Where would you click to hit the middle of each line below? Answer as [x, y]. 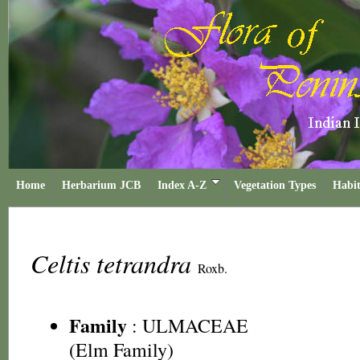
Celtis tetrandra [114, 263]
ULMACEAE [195, 325]
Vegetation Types [275, 185]
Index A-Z [182, 185]
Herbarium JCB [101, 185]
